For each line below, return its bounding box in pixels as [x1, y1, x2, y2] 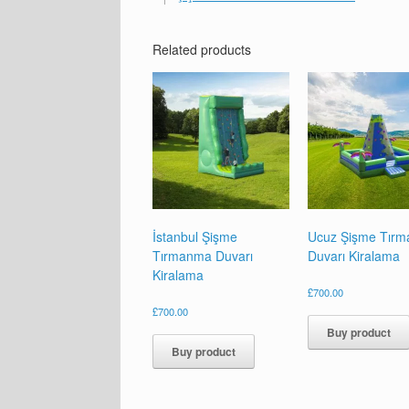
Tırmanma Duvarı [152, 246, 253, 265]
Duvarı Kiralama [308, 246, 401, 265]
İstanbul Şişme [152, 226, 237, 246]
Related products [152, 39, 251, 58]
